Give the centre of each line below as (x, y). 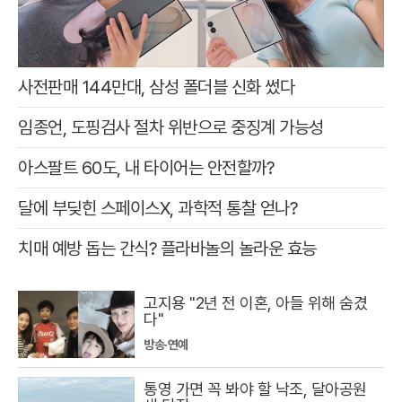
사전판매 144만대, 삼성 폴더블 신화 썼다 (156, 87)
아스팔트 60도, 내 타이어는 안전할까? (146, 167)
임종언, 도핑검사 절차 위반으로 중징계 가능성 (171, 127)
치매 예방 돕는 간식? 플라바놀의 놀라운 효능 (167, 248)
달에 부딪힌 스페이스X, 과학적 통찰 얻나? (157, 208)
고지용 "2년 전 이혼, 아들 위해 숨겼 (255, 303)
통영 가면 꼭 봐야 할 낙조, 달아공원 (255, 389)
